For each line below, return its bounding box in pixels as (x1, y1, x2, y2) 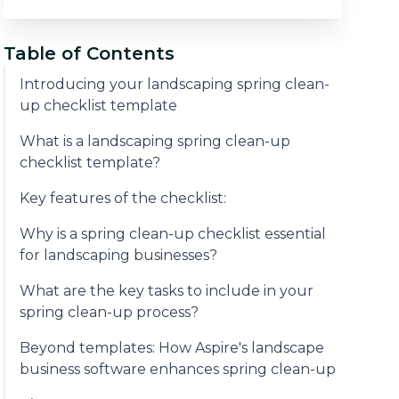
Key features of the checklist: (20, 190, 226, 208)
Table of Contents (4, 43, 175, 65)
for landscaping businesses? (20, 247, 217, 265)
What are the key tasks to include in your (20, 282, 313, 300)
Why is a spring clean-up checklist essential (20, 225, 326, 243)
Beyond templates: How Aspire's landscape (20, 339, 324, 357)
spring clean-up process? (20, 304, 199, 322)
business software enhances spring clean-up (20, 361, 336, 379)
